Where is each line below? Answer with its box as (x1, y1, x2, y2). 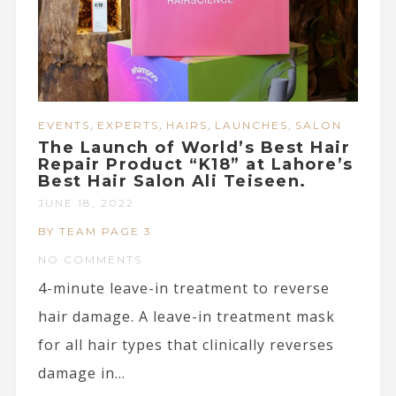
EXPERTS (96, 118, 159, 132)
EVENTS (37, 118, 90, 132)
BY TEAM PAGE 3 (37, 224, 152, 238)
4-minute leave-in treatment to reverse (37, 278, 330, 298)
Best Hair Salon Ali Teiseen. (37, 171, 307, 191)
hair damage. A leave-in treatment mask (37, 306, 335, 326)
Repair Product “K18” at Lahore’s (37, 154, 354, 174)
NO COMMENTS (37, 252, 142, 266)
